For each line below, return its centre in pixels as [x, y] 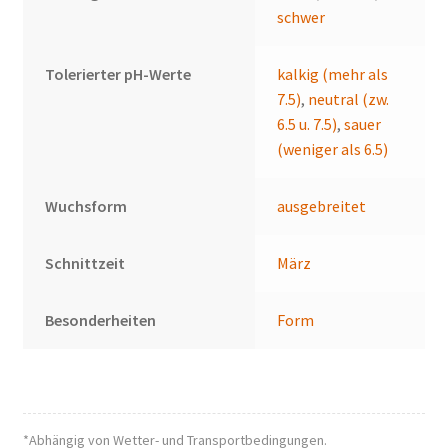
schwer [301, 17]
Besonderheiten [101, 320]
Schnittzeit [85, 263]
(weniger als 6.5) [333, 149]
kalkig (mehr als [333, 74]
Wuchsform [86, 206]
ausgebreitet [322, 206]
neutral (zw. [349, 99]
